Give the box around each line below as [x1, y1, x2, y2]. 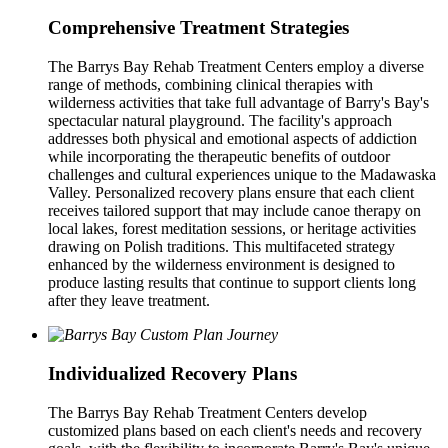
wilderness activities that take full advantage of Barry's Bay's [48, 94, 429, 112]
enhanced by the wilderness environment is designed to [48, 256, 395, 274]
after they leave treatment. [48, 292, 210, 310]
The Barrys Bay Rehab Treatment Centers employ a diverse [48, 58, 424, 76]
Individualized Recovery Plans [48, 362, 297, 384]
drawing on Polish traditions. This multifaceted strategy [48, 238, 395, 256]
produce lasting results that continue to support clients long [48, 274, 416, 292]
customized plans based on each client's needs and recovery [48, 421, 422, 439]
